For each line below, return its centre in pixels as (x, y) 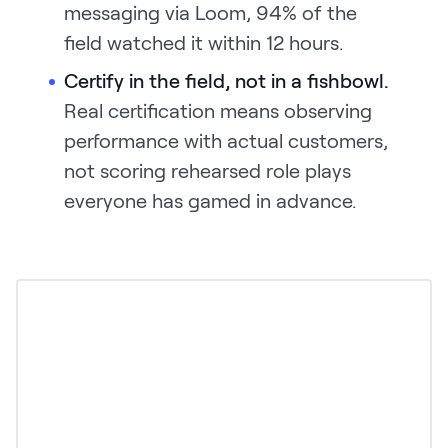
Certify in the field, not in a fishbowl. (226, 80)
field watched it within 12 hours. (203, 42)
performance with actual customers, (226, 140)
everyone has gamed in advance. (210, 200)
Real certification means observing (218, 110)
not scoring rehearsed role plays (207, 170)
